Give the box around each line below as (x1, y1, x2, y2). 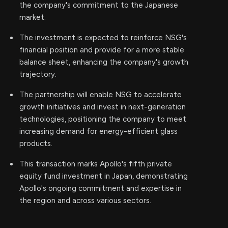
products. (19, 139, 52, 148)
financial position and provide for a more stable (19, 45, 184, 54)
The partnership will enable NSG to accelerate (19, 90, 182, 99)
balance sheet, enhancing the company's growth (19, 58, 188, 67)
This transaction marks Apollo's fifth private (19, 159, 172, 168)
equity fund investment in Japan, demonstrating (19, 172, 188, 181)
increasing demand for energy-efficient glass (19, 127, 178, 136)
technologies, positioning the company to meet (19, 115, 186, 124)
